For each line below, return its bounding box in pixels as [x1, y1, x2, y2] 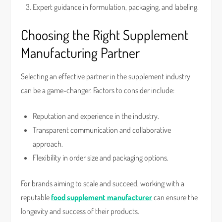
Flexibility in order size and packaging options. [33, 153, 169, 163]
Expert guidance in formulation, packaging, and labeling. [33, 2, 199, 12]
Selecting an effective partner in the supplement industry [21, 71, 191, 81]
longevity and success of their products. [21, 206, 140, 216]
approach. [33, 139, 63, 149]
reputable [21, 192, 52, 202]
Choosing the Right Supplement [21, 26, 189, 44]
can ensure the [152, 192, 198, 202]
